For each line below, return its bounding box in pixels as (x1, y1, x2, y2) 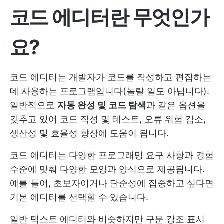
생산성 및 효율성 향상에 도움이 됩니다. (10, 128, 169, 138)
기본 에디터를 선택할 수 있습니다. (10, 192, 148, 202)
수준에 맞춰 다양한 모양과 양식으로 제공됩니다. (10, 164, 205, 174)
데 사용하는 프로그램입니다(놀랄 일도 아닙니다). (10, 86, 209, 96)
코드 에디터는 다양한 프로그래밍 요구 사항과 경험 (10, 150, 214, 160)
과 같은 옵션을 (146, 100, 205, 110)
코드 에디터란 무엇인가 (10, 5, 209, 29)
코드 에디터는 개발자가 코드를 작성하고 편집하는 (10, 72, 211, 82)
